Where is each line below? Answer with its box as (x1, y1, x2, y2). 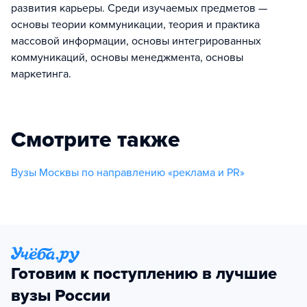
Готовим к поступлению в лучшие (11, 264, 277, 284)
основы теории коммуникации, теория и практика (11, 17, 260, 32)
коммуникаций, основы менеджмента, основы (11, 50, 243, 64)
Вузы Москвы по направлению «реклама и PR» (11, 165, 245, 180)
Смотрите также (11, 126, 180, 153)
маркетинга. (11, 66, 71, 81)
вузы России (11, 286, 110, 306)
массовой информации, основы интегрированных (11, 34, 261, 48)
